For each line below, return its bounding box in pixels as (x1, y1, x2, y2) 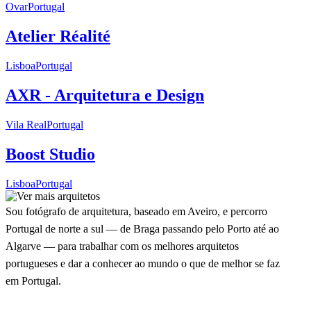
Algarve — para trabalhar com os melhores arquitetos (6, 239, 239, 252)
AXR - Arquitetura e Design (6, 86, 204, 105)
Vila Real (6, 119, 47, 131)
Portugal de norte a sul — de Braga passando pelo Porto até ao (6, 222, 279, 235)
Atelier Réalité (6, 27, 110, 46)
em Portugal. (6, 274, 61, 287)
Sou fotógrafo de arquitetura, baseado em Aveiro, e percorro (6, 205, 267, 217)
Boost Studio (6, 144, 95, 163)
